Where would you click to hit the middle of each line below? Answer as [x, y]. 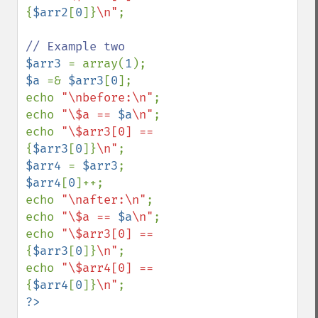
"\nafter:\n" [104, 200]
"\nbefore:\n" [107, 98]
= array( [97, 64]
